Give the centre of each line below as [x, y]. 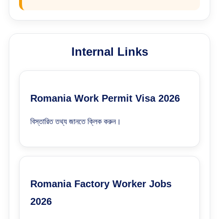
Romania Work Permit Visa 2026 [105, 98]
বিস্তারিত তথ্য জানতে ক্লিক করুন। [76, 121]
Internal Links [109, 52]
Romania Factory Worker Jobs [101, 184]
